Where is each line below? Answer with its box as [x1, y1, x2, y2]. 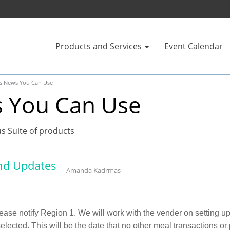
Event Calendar [164, 41, 223, 52]
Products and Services [55, 41, 142, 52]
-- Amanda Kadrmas [61, 165, 121, 175]
